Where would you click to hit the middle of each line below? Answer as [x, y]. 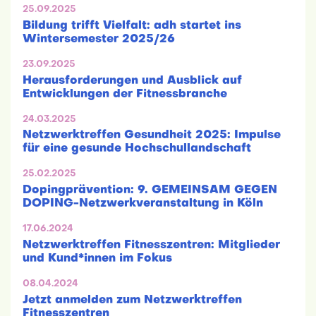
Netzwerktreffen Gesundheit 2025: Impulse [152, 136]
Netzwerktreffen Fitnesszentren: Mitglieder [151, 246]
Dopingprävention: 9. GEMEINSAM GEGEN [150, 191]
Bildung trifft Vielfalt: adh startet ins [132, 26]
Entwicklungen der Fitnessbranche [125, 94]
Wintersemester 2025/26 [99, 39]
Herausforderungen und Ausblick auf [132, 81]
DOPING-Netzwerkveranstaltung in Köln [143, 204]
